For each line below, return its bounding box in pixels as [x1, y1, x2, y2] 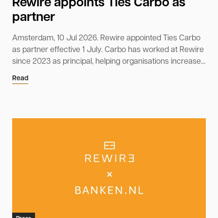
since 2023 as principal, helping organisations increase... [12, 57, 205, 66]
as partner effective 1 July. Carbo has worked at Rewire [12, 46, 204, 54]
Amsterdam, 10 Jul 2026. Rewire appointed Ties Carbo [12, 34, 200, 42]
